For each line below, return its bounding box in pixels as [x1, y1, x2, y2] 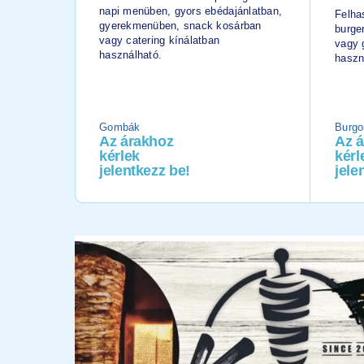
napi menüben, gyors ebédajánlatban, [99, 5, 283, 17]
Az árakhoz [99, 133, 174, 149]
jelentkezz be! [99, 162, 190, 179]
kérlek [99, 148, 140, 164]
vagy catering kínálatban [99, 34, 220, 46]
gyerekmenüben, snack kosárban [99, 19, 262, 32]
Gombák [99, 121, 141, 133]
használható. [99, 49, 162, 61]
